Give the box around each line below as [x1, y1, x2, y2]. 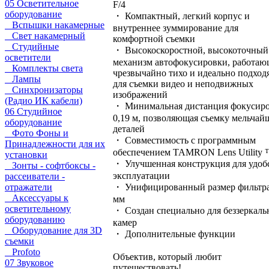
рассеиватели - [5, 171, 65, 181]
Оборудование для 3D [5, 225, 102, 235]
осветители [5, 52, 51, 62]
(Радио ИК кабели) [5, 95, 82, 106]
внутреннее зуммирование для [113, 23, 238, 34]
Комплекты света [5, 63, 83, 73]
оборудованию [5, 214, 65, 225]
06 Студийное [5, 106, 62, 116]
